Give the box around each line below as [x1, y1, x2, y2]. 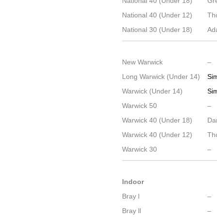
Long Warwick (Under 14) [122, 73, 201, 80]
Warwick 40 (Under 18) [122, 116, 193, 124]
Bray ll [122, 207, 141, 215]
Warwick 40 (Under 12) [122, 131, 193, 139]
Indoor [122, 178, 144, 186]
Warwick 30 [122, 145, 157, 153]
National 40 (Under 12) [122, 11, 193, 19]
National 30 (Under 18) [122, 26, 193, 33]
